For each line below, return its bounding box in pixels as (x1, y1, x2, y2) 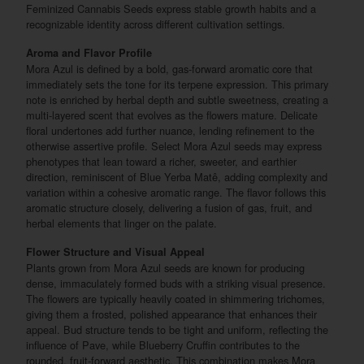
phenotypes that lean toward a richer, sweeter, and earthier (26, 154, 297, 170)
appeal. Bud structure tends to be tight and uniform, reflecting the (26, 322, 329, 338)
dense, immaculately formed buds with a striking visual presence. (26, 275, 327, 292)
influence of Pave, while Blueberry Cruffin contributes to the (26, 337, 301, 353)
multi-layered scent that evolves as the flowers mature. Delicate (26, 107, 318, 123)
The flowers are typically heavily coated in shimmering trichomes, (26, 291, 326, 307)
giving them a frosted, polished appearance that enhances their (26, 306, 318, 323)
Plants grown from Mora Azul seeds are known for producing (26, 260, 305, 276)
